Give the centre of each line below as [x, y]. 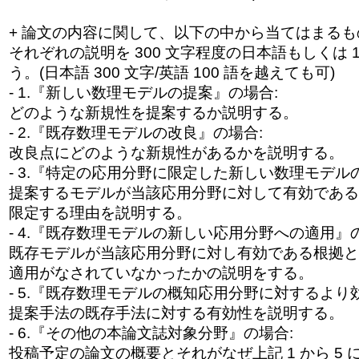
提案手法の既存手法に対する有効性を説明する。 [176, 313]
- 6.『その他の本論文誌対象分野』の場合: [151, 333]
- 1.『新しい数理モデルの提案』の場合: [143, 93]
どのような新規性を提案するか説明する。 [153, 113]
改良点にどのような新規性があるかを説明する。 [176, 153]
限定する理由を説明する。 [100, 213]
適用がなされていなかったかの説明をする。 [161, 273]
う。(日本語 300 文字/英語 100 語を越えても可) [171, 73]
